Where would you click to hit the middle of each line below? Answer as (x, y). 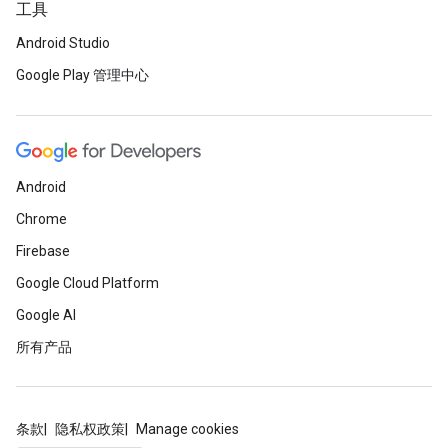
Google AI (46, 315)
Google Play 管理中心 (82, 75)
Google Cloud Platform (87, 283)
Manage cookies (187, 429)
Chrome (41, 219)
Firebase (43, 251)
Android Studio (63, 43)
